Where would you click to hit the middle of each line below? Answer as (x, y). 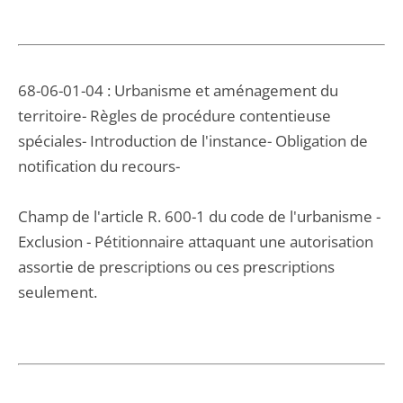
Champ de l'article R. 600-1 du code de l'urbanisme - (199, 216)
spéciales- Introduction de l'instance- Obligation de (193, 141)
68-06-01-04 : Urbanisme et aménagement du (178, 90)
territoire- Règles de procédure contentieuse (175, 116)
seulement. (58, 292)
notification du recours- (99, 166)
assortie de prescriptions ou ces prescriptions (176, 267)
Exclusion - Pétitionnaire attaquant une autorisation (196, 242)
